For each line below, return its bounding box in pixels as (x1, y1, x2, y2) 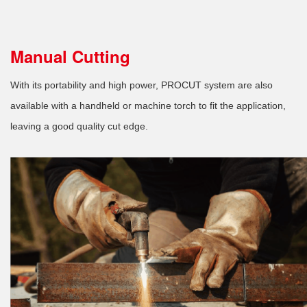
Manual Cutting (10, 44, 130, 68)
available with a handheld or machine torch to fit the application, (10, 99, 286, 111)
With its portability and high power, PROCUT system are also (10, 79, 273, 90)
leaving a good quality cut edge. (10, 120, 148, 132)
